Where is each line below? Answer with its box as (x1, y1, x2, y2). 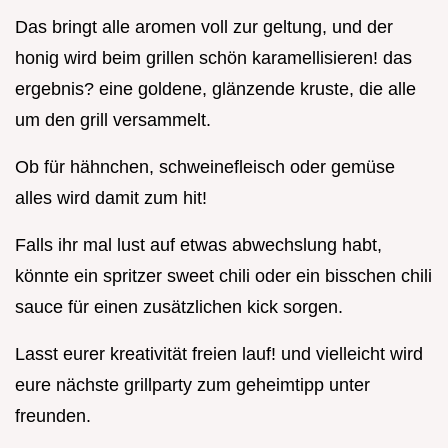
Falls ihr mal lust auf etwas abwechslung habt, (15, 235, 382, 256)
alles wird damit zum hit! (15, 188, 207, 209)
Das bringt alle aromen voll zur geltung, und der (15, 17, 393, 38)
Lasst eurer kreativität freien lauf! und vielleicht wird (15, 344, 423, 365)
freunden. (15, 406, 91, 427)
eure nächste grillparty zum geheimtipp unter (15, 375, 370, 396)
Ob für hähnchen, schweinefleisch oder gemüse (15, 157, 395, 178)
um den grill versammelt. (15, 110, 211, 131)
